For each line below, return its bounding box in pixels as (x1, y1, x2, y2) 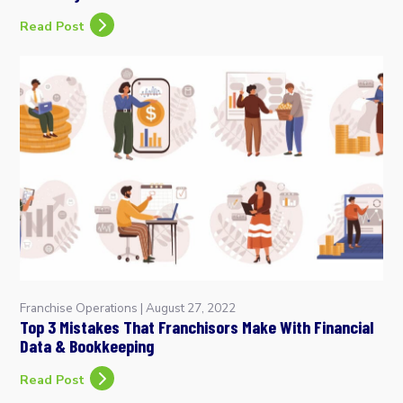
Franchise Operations (20, 300, 139, 318)
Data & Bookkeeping (20, 335, 155, 357)
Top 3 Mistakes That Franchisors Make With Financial (20, 316, 374, 338)
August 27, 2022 (146, 300, 237, 318)
